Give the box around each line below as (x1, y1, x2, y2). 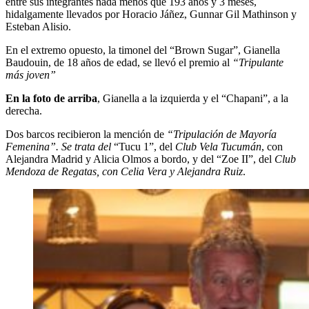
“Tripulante (232, 56, 283, 68)
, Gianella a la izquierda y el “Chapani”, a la (97, 92, 288, 104)
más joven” (6, 68, 56, 81)
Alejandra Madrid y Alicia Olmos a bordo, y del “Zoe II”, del (6, 152, 275, 165)
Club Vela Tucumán (175, 140, 261, 152)
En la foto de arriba (6, 92, 97, 104)
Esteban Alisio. (6, 20, 71, 32)
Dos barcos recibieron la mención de (6, 128, 167, 140)
